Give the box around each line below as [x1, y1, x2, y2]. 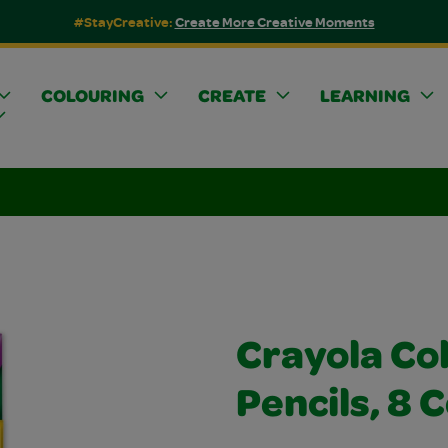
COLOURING [40, 88, 144, 107]
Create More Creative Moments [174, 12, 375, 31]
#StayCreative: [73, 12, 175, 31]
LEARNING [319, 88, 410, 107]
